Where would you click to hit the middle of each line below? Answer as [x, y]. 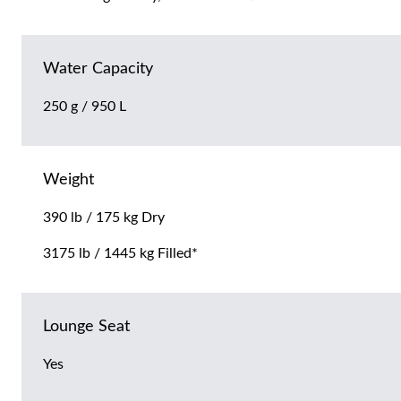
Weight [68, 180]
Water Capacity [98, 69]
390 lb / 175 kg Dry [104, 218]
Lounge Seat [86, 327]
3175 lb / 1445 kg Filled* [120, 254]
